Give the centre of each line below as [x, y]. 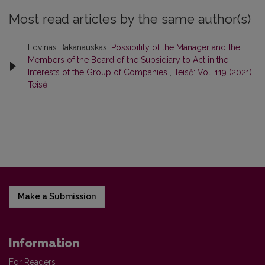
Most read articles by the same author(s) [130, 19]
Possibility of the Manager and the [176, 47]
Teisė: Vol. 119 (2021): [214, 72]
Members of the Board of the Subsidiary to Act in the [128, 59]
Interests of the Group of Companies [99, 72]
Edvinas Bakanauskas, [70, 47]
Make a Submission [57, 196]
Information [44, 243]
